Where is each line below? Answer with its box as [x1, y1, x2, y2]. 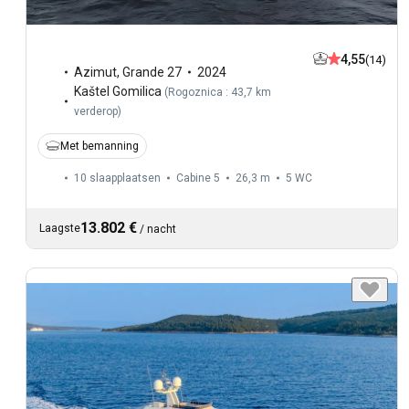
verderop [74, 104, 118, 118]
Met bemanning [60, 139, 139, 152]
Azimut [74, 64, 117, 79]
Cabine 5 [176, 171, 220, 184]
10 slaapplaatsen [74, 171, 161, 184]
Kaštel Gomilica [74, 83, 162, 99]
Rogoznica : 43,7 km [168, 85, 271, 99]
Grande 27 [122, 64, 182, 79]
